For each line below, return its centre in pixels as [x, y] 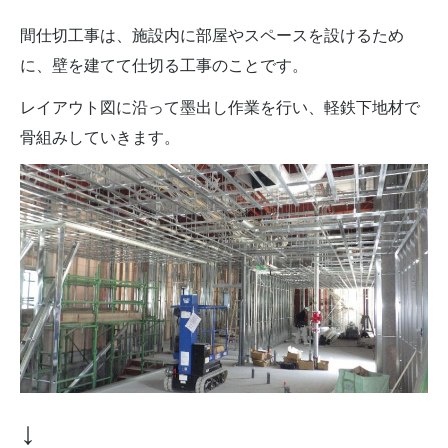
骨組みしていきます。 [100, 137]
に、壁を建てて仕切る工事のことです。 [164, 65]
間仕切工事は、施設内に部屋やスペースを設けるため [212, 35]
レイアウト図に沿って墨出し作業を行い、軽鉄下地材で [220, 107]
